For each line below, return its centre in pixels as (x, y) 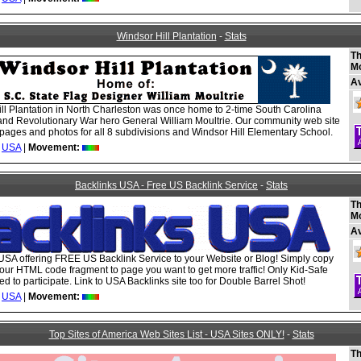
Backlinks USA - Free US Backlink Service (166, 185)
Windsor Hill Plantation (166, 36)
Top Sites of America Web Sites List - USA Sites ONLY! (166, 334)
